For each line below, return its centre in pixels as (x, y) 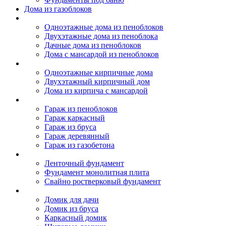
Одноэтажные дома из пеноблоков (104, 27)
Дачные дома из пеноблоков (93, 45)
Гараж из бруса (70, 127)
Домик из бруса (71, 209)
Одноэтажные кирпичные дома (99, 72)
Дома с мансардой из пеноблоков (102, 54)
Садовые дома (49, 190)
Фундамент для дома (60, 154)
